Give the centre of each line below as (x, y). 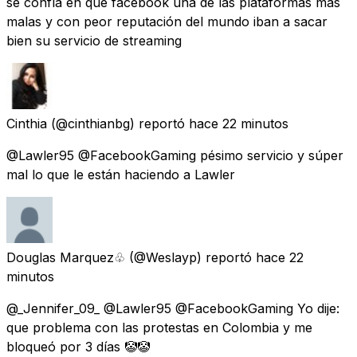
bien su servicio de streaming (94, 40)
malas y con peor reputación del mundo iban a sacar (167, 21)
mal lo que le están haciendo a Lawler (121, 174)
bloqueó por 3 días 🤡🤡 (78, 346)
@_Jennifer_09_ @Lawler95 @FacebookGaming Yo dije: (173, 308)
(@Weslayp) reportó (190, 257)
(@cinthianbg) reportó (118, 123)
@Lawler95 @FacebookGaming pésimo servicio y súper (175, 155)
